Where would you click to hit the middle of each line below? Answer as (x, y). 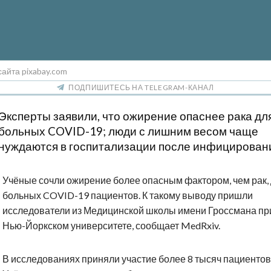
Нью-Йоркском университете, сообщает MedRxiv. (111, 226)
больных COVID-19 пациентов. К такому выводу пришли (128, 195)
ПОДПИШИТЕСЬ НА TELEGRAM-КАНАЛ (141, 88)
